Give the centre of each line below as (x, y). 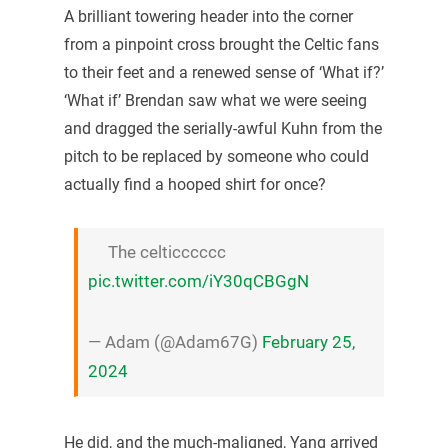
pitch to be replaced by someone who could (216, 156)
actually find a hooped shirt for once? (194, 184)
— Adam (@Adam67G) (174, 342)
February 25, (308, 342)
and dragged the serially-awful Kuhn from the (222, 128)
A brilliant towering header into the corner (208, 16)
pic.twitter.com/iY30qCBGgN (198, 281)
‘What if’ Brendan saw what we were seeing (215, 100)
